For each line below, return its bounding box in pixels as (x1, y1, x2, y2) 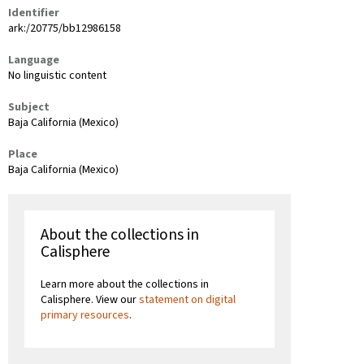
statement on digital (139, 291, 236, 308)
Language (8, 51, 59, 68)
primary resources (41, 306, 129, 323)
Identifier (8, 4, 59, 21)
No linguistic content (8, 67, 106, 84)
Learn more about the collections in (41, 275, 209, 292)
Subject (8, 98, 50, 115)
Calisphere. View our (41, 291, 139, 308)
